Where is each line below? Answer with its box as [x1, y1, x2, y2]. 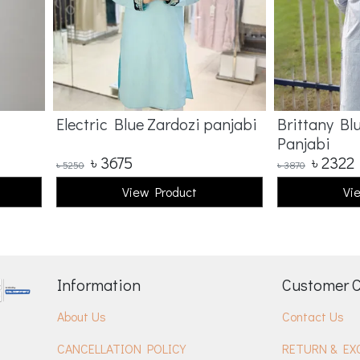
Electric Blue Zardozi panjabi [56, 113, 257, 134]
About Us [57, 308, 106, 325]
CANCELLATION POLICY [57, 340, 186, 357]
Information [57, 274, 141, 295]
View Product [122, 183, 197, 200]
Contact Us [282, 308, 344, 325]
